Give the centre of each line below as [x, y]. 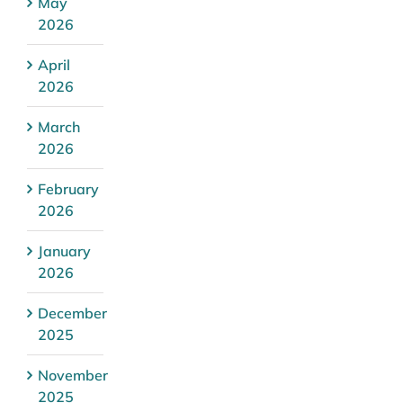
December [72, 313]
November [73, 375]
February [68, 188]
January [64, 251]
